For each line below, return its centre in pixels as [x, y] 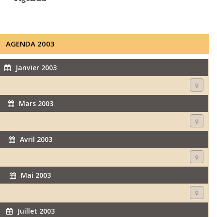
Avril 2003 [36, 139]
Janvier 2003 [36, 68]
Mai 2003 [36, 175]
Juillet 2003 [36, 211]
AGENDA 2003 [30, 44]
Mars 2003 [36, 103]
